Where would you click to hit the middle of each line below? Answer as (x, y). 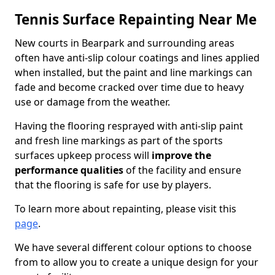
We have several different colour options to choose (133, 247)
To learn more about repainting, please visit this (126, 209)
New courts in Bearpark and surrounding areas (125, 43)
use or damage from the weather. (92, 102)
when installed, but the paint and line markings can (134, 72)
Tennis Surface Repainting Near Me (136, 19)
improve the (181, 155)
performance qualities (69, 170)
